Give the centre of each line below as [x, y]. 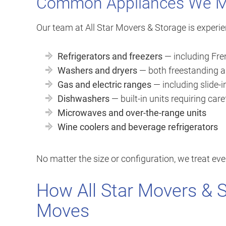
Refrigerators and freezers [110, 56]
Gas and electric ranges [104, 85]
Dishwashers [83, 99]
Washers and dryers [97, 71]
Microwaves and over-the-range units [132, 113]
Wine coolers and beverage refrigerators [138, 127]
